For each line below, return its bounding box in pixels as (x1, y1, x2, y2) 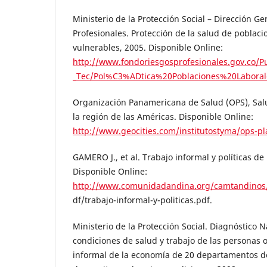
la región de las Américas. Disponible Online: (73, 111, 253, 123)
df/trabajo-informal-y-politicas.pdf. (73, 194, 212, 206)
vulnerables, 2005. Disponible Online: (73, 42, 223, 54)
